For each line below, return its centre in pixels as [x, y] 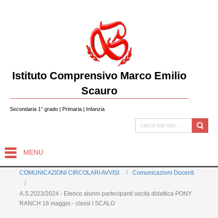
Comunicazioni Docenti [163, 173]
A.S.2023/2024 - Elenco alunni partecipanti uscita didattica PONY [106, 193]
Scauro [99, 91]
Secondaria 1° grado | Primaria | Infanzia [57, 109]
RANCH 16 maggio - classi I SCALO [67, 203]
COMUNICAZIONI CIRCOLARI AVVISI [69, 173]
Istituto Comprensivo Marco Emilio [99, 76]
